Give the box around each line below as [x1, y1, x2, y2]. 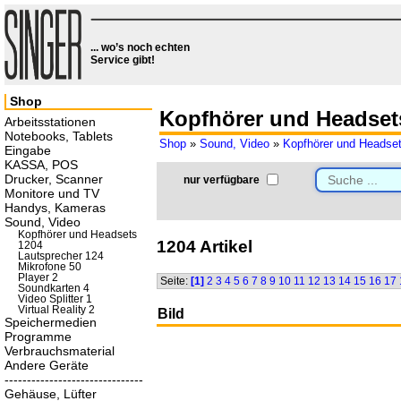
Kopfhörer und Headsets [18, 229, 137, 240]
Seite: [160, 275, 191, 288]
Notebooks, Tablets [4, 129, 113, 143]
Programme [4, 329, 72, 344]
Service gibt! [90, 54, 155, 66]
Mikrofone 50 [18, 261, 81, 272]
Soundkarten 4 [18, 283, 90, 294]
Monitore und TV [4, 186, 99, 200]
